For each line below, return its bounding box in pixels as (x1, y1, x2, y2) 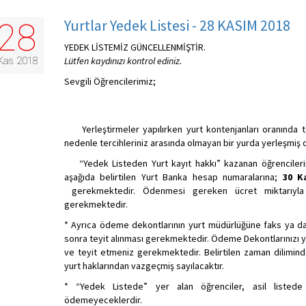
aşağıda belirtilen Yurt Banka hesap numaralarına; (64, 171, 278, 183)
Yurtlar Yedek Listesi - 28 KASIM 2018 (64, 16, 290, 35)
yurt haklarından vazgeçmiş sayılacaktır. (64, 260, 226, 272)
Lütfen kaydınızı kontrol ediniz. (64, 55, 182, 67)
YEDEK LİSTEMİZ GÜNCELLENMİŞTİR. (64, 41, 208, 53)
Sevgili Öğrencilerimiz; (64, 75, 156, 87)
